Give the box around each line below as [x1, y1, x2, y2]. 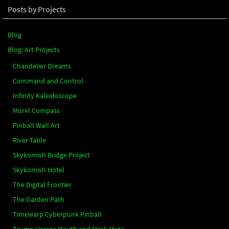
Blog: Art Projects [8, 44, 60, 54]
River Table [13, 135, 46, 145]
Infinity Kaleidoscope [13, 90, 77, 100]
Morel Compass [13, 105, 60, 115]
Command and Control [13, 76, 83, 85]
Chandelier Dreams [13, 61, 71, 71]
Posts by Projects [8, 4, 66, 14]
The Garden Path [13, 194, 64, 204]
